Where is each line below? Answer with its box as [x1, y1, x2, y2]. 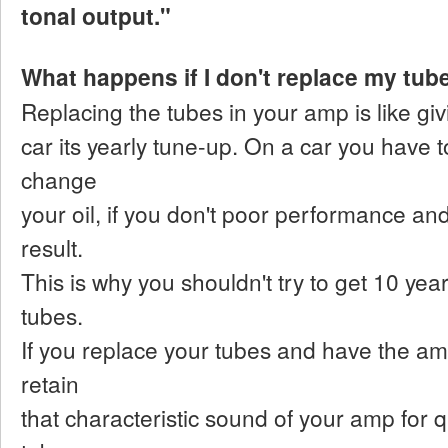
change [21, 162, 97, 195]
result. [21, 230, 83, 263]
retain [21, 366, 79, 399]
